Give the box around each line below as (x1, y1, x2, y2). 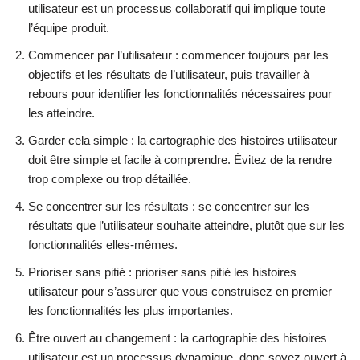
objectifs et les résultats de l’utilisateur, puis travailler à (28, 67, 309, 82)
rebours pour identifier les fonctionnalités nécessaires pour (28, 87, 332, 101)
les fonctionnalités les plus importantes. (28, 304, 233, 318)
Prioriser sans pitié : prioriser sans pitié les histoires (28, 265, 297, 280)
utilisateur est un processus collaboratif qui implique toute (28, 2, 325, 16)
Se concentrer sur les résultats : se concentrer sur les (28, 199, 309, 214)
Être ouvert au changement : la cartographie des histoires (28, 331, 327, 346)
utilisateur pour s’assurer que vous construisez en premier (28, 284, 332, 299)
